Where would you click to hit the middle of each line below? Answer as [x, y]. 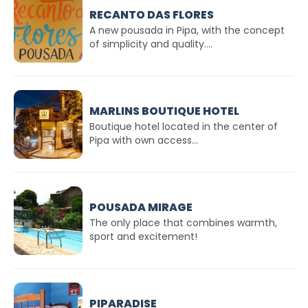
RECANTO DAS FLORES [152, 14]
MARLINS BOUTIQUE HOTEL [164, 111]
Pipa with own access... [144, 140]
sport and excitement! [143, 236]
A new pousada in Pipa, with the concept [187, 30]
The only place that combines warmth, [183, 222]
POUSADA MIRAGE [141, 207]
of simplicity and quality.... [151, 44]
